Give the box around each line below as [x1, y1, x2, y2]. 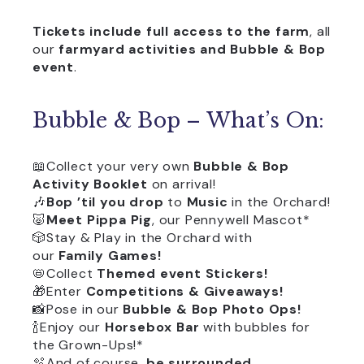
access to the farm [169, 23, 310, 40]
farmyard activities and [58, 41, 227, 58]
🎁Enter [32, 283, 82, 300]
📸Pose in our [32, 301, 123, 318]
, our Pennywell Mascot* [152, 211, 310, 228]
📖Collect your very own [32, 158, 194, 175]
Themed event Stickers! [97, 265, 268, 282]
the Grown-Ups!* [32, 336, 145, 353]
